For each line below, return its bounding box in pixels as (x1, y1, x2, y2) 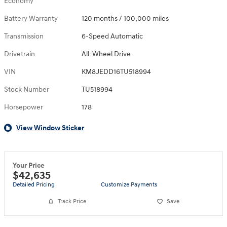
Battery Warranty (4, 14, 58, 23)
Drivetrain (4, 49, 35, 58)
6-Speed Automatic (82, 31, 143, 41)
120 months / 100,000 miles (82, 14, 169, 23)
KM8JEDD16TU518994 (82, 67, 152, 76)
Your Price (13, 161, 45, 170)
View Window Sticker (16, 123, 84, 132)
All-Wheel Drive (82, 49, 131, 58)
